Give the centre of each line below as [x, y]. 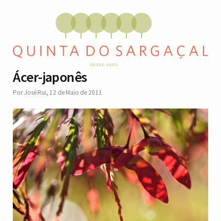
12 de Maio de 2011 [76, 93]
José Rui [35, 93]
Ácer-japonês [50, 77]
